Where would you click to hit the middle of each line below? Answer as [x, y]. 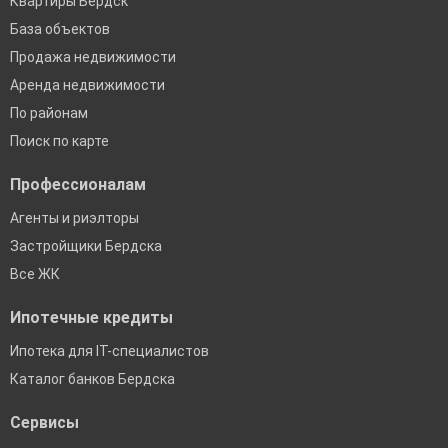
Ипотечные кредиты [91, 318]
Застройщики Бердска [86, 246]
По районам [49, 113]
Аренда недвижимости [87, 85]
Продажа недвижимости [93, 57]
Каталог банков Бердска [92, 379]
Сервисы [44, 423]
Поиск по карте [59, 141]
